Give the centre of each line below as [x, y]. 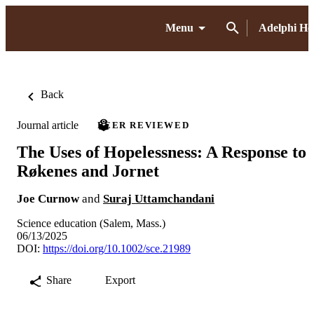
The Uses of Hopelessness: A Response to [162, 152]
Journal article [48, 125]
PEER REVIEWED [144, 125]
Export [120, 280]
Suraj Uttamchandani [159, 198]
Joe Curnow [48, 198]
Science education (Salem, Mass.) [91, 223]
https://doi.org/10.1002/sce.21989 [117, 248]
